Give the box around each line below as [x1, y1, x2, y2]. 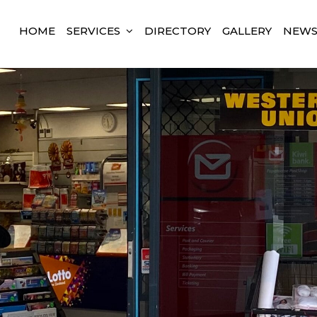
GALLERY [222, 24, 272, 38]
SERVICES [67, 24, 120, 38]
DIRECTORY [144, 24, 211, 38]
